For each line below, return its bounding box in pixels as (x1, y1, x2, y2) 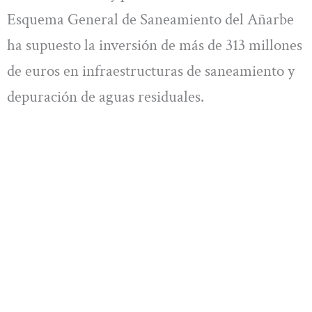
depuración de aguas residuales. (7, 86, 204, 107)
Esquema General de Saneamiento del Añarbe (7, 8, 294, 30)
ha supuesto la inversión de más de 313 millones (7, 34, 302, 56)
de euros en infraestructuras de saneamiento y (7, 60, 295, 81)
